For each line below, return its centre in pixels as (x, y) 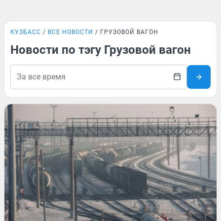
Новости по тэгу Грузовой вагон (101, 50)
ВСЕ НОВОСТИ (71, 32)
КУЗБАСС (26, 32)
